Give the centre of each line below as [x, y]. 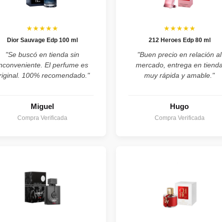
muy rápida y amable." [180, 75]
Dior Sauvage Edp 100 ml [43, 40]
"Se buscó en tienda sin [43, 54]
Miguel [43, 106]
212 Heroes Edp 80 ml [179, 40]
